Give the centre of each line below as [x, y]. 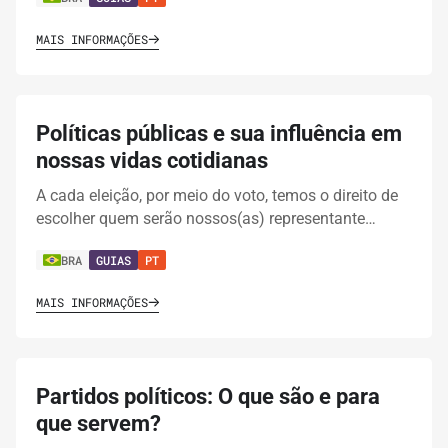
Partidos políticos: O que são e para [208, 397]
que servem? [98, 424]
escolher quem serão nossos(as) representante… [206, 219]
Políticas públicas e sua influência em [219, 134]
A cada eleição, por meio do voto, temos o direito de [217, 196]
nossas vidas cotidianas [152, 161]
